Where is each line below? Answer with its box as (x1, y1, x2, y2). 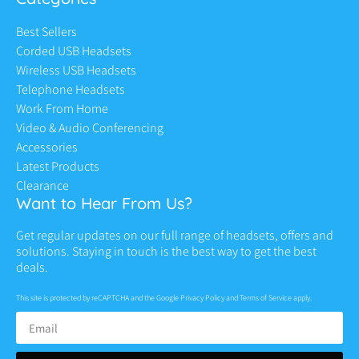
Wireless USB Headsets (16, 62, 136, 79)
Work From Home (16, 100, 108, 118)
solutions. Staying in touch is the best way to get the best (16, 243, 317, 260)
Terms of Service (240, 292, 292, 304)
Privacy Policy (180, 292, 224, 304)
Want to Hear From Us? (16, 193, 192, 214)
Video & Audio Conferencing (16, 119, 163, 137)
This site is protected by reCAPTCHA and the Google (16, 292, 180, 304)
